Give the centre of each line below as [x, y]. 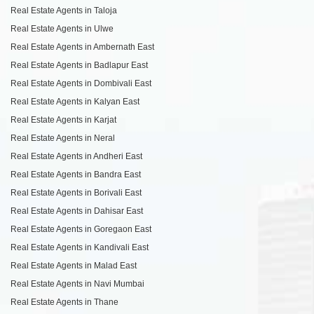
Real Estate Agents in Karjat [63, 120]
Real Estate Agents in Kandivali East [80, 248]
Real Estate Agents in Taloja [64, 11]
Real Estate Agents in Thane [64, 302]
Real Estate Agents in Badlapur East [79, 66]
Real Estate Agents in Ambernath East [82, 47]
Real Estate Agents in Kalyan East [75, 102]
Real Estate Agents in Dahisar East [77, 211]
